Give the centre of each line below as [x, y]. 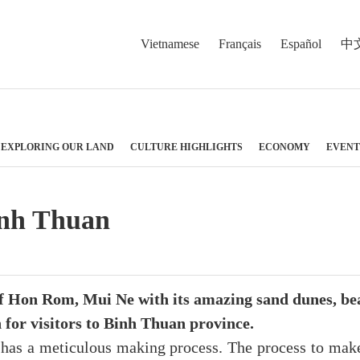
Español [301, 43]
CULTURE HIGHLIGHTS [186, 147]
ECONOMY [284, 147]
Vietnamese [170, 43]
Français [240, 43]
